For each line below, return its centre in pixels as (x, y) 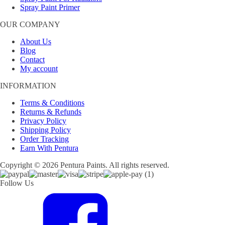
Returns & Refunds (51, 112)
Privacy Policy (43, 121)
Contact (32, 60)
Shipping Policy (45, 130)
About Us (36, 41)
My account (39, 69)
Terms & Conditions (52, 103)
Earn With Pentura (49, 148)
